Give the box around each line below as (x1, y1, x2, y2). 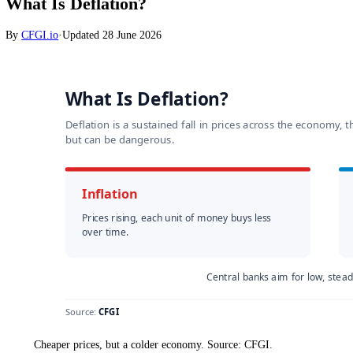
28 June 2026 (113, 70, 180, 85)
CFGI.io (24, 70, 65, 85)
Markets (6, 2, 46, 17)
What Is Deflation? (6, 33, 163, 54)
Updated (69, 70, 114, 85)
